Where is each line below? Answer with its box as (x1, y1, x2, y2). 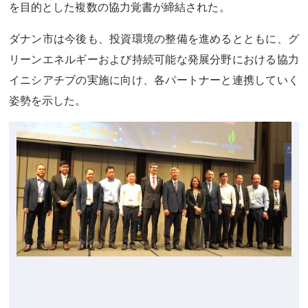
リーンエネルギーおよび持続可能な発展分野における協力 (9, 52, 299, 67)
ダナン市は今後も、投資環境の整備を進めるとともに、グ (9, 31, 299, 46)
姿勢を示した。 (9, 93, 87, 108)
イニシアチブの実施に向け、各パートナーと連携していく (9, 72, 299, 87)
